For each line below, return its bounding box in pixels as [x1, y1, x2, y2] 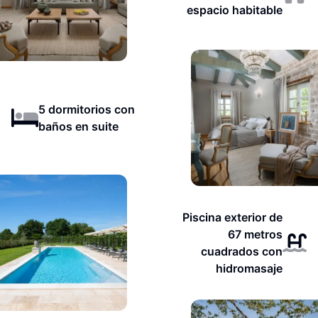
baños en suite [38, 119, 119, 133]
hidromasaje [216, 261, 283, 275]
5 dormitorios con [38, 102, 135, 116]
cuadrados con [201, 244, 283, 258]
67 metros [228, 227, 283, 241]
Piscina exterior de [182, 210, 283, 224]
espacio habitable [187, 3, 283, 17]
